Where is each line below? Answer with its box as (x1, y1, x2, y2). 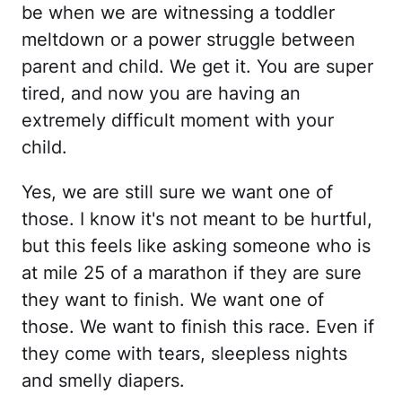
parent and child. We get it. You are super (22, 56, 373, 77)
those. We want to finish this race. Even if (22, 316, 374, 337)
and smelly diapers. (22, 370, 185, 391)
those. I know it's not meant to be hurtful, (22, 208, 372, 230)
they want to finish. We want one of (22, 289, 324, 310)
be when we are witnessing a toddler (22, 2, 335, 23)
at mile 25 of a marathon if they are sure (22, 262, 362, 284)
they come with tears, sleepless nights (22, 343, 347, 364)
